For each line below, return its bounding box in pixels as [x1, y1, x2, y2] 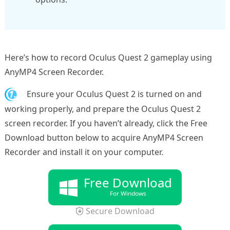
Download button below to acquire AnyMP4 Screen [4, 131, 203, 143]
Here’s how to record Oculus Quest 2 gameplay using [4, 51, 212, 63]
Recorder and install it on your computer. [4, 146, 163, 158]
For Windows [109, 189, 146, 197]
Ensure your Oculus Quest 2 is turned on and [24, 88, 202, 100]
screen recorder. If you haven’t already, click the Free [4, 117, 207, 129]
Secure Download [85, 205, 155, 217]
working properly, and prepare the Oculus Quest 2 [4, 103, 201, 114]
